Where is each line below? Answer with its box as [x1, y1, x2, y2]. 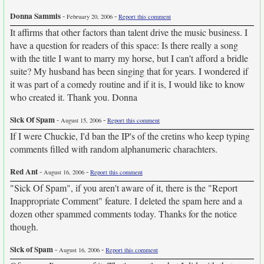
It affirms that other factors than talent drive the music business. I [10, 26, 247, 38]
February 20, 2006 [67, 12, 113, 21]
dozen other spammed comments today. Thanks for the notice [10, 207, 237, 220]
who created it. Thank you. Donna [10, 91, 137, 103]
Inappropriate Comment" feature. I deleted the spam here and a [10, 194, 242, 207]
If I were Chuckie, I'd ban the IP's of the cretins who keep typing [10, 130, 250, 142]
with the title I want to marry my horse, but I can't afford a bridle [10, 52, 248, 64]
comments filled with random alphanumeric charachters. [10, 143, 217, 155]
